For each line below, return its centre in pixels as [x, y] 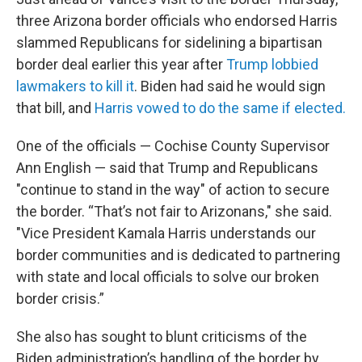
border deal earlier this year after [121, 64]
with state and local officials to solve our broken [168, 277]
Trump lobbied [272, 64]
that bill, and [55, 108]
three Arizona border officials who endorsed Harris [177, 21]
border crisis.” [60, 299]
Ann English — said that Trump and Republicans [167, 168]
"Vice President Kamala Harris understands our [166, 233]
